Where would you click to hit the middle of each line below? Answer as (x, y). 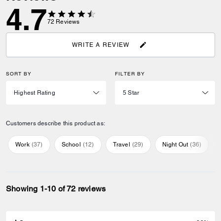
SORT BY (19, 74)
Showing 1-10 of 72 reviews (56, 189)
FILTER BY (130, 74)
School (71, 145)
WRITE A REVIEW (101, 45)
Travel (121, 145)
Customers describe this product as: (55, 123)
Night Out (175, 145)
